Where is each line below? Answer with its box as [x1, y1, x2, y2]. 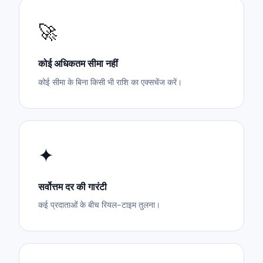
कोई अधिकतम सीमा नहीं [38, 58, 118, 70]
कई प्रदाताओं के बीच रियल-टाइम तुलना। [38, 200, 160, 211]
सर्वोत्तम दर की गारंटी [38, 181, 107, 194]
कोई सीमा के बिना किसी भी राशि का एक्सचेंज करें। [38, 76, 182, 87]
